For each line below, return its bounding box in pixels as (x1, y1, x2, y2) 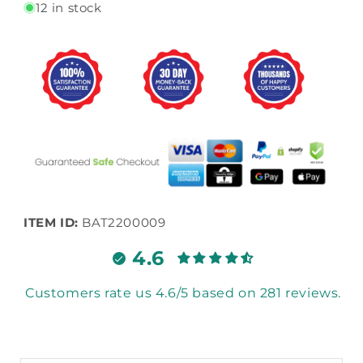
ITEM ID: (23, 214, 79, 230)
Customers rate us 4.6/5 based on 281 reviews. (25, 284, 341, 301)
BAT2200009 (82, 214, 166, 230)
